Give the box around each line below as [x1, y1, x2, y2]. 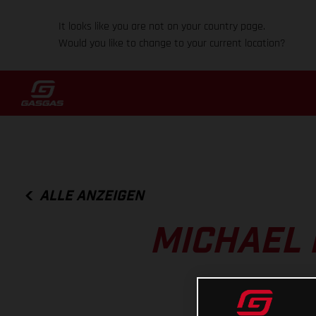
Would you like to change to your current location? [59, 36, 286, 51]
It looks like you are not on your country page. [59, 19, 266, 34]
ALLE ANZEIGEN [39, 188, 145, 203]
